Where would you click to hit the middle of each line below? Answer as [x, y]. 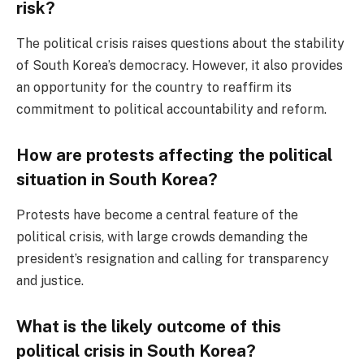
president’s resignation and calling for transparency [173, 259]
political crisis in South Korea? [136, 351]
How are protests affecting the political [174, 155]
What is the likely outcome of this [149, 326]
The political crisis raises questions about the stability [180, 44]
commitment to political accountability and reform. [171, 110]
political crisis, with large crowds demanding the [162, 237]
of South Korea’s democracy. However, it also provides [180, 66]
